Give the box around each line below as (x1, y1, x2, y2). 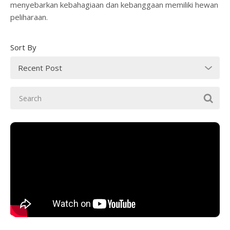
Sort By (10, 42, 36, 52)
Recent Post (18, 63, 62, 73)
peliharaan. (10, 12, 48, 22)
